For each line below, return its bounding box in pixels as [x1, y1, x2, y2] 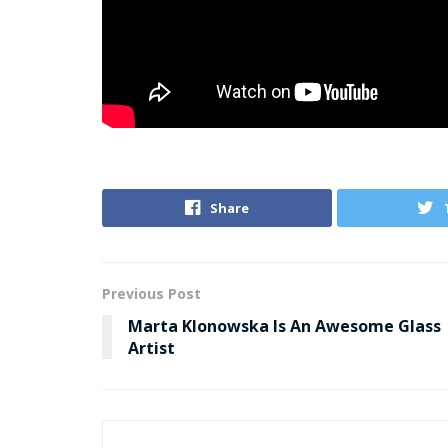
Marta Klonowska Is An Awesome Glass [128, 315, 441, 338]
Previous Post [102, 284, 201, 304]
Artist [128, 337, 175, 360]
